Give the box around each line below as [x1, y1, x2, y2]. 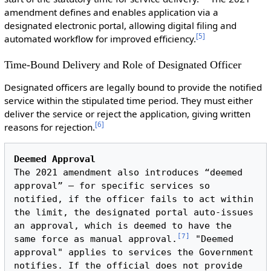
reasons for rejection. [4, 120, 95, 133]
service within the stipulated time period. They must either [4, 94, 253, 106]
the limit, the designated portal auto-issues [14, 206, 254, 218]
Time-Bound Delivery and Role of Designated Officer [4, 59, 241, 71]
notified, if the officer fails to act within [14, 193, 254, 204]
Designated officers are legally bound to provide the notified [4, 80, 262, 93]
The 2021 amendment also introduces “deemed [14, 166, 243, 178]
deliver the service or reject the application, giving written [4, 107, 250, 120]
